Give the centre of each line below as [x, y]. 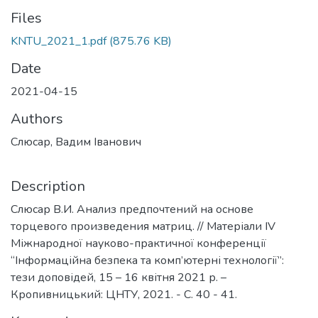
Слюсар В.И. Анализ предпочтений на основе [132, 209]
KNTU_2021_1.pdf [59, 41]
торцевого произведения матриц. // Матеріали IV [143, 226]
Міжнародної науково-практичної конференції [138, 243]
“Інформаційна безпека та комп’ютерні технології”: [147, 261]
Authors [37, 119]
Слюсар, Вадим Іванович [76, 142]
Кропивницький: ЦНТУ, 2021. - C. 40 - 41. [124, 295]
